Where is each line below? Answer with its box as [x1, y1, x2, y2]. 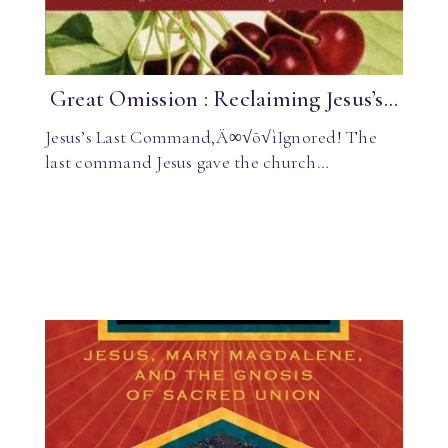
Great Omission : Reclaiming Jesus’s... [49, 85, 399, 113]
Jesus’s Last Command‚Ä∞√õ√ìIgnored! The [45, 125, 377, 148]
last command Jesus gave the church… [45, 150, 329, 173]
